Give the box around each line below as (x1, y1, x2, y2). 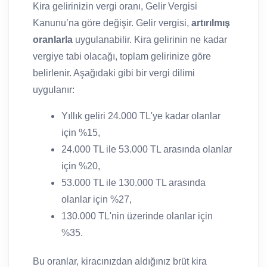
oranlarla (33, 34, 73, 45)
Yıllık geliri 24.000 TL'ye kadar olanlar (61, 110, 221, 121)
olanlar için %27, (61, 194, 132, 204)
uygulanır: (33, 84, 74, 95)
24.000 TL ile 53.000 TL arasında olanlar (61, 144, 232, 154)
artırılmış (191, 17, 230, 28)
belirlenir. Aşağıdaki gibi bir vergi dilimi (33, 67, 195, 78)
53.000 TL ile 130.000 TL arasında (61, 177, 206, 188)
